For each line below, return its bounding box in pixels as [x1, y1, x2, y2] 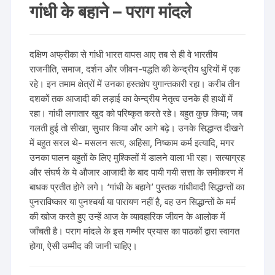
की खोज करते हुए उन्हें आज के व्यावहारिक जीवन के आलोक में [29, 211, 226, 223]
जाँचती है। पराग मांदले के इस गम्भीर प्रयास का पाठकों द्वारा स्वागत [29, 225, 240, 238]
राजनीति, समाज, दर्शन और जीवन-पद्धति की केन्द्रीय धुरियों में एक [29, 63, 241, 76]
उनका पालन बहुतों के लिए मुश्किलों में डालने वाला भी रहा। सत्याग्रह [29, 152, 246, 164]
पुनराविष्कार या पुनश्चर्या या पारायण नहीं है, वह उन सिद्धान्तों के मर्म [29, 196, 236, 208]
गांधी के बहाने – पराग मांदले [29, 1, 192, 23]
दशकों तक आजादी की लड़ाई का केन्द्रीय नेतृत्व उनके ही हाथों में [29, 93, 233, 105]
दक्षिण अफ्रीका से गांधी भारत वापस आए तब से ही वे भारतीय [29, 48, 218, 61]
